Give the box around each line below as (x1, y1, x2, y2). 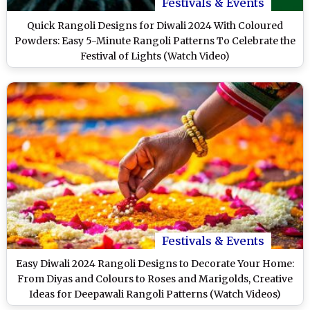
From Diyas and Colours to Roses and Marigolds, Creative (17, 272, 293, 285)
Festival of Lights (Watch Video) (80, 49, 230, 62)
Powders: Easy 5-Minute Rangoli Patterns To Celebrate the (15, 34, 295, 47)
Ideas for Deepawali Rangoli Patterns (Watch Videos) (29, 287, 281, 300)
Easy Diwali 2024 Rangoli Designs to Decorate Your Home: (16, 257, 294, 270)
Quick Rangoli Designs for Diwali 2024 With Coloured (27, 19, 283, 32)
